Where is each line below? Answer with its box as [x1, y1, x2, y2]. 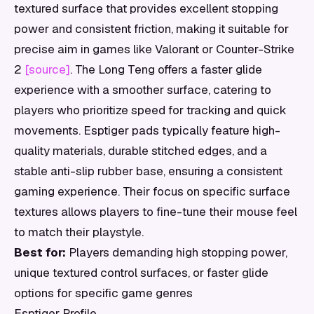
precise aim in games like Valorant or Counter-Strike [14, 41, 294, 57]
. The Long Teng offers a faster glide [70, 62, 262, 77]
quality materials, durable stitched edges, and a [14, 143, 267, 158]
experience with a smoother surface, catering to [14, 82, 271, 97]
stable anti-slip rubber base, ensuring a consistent [14, 163, 282, 179]
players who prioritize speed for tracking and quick [14, 102, 287, 118]
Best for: [14, 245, 66, 260]
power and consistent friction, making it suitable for [14, 21, 289, 36]
